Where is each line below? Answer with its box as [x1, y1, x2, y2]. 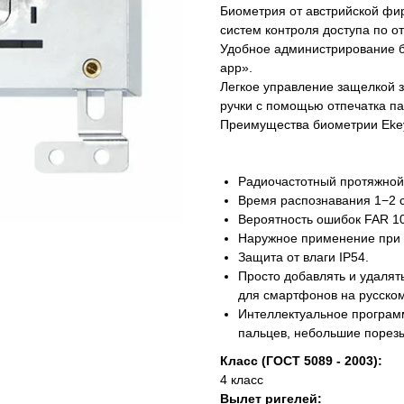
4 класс [220, 372, 263, 387]
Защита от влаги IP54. [238, 250, 369, 264]
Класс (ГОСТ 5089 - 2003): [220, 353, 386, 368]
